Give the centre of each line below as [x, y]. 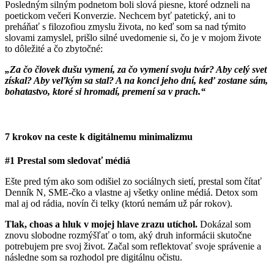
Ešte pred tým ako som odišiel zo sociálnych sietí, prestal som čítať [133, 181]
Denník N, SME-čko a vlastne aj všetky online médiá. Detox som [131, 192]
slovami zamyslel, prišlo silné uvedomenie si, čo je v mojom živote [133, 38]
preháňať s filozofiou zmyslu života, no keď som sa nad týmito [125, 27]
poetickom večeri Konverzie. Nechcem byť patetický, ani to [120, 16]
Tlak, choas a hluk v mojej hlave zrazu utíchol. [101, 224]
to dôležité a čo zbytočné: [54, 49]
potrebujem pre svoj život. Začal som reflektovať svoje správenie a [133, 246]
